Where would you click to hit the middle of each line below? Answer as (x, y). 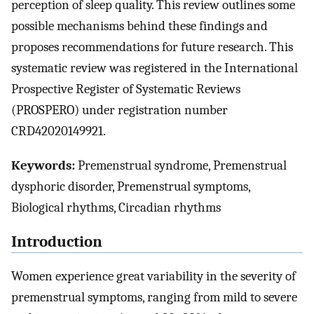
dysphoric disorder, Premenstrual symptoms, (131, 187)
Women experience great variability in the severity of (153, 276)
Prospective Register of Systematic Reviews (126, 89)
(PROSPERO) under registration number (120, 110)
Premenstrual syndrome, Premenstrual (181, 166)
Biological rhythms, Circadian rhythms (116, 208)
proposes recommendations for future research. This (152, 47)
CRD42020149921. (59, 131)
